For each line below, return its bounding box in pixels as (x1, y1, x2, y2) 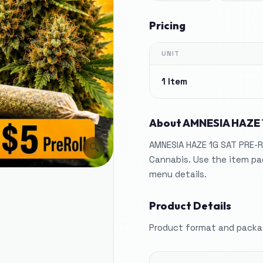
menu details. (149, 168, 207, 180)
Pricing (149, 19, 186, 32)
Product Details (149, 199, 231, 213)
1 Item (161, 76, 187, 87)
